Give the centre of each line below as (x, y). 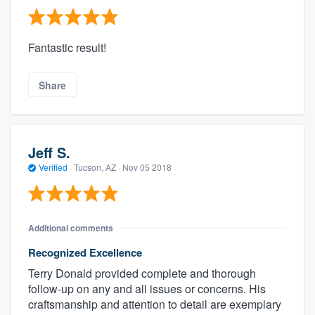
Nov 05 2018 (147, 167)
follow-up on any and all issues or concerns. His (147, 288)
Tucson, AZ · (97, 167)
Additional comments (71, 227)
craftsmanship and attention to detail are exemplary (155, 304)
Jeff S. (49, 153)
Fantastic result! (67, 48)
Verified (53, 167)
